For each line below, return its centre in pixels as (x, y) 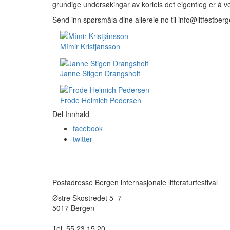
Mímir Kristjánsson (90, 46)
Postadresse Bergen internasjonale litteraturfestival (135, 182)
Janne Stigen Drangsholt (100, 73)
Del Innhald (71, 114)
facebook (88, 128)
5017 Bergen (73, 208)
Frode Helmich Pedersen (101, 100)
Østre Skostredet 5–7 (87, 198)
